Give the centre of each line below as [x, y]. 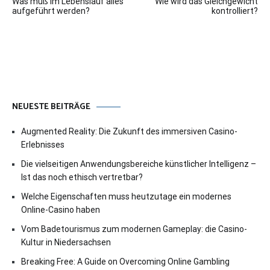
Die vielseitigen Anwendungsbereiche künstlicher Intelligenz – [139, 164]
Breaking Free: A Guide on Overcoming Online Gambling [125, 262]
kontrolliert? [235, 11]
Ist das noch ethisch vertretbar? [82, 177]
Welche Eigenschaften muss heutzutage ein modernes [126, 197]
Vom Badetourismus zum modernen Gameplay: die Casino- [134, 229]
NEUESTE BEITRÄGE [51, 107]
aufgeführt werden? [51, 11]
